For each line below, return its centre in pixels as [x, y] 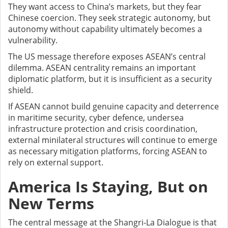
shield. [21, 90]
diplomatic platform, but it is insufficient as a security [110, 79]
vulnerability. [33, 40]
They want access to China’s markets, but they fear [105, 7]
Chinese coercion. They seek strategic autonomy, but [109, 18]
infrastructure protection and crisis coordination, [103, 129]
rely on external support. [56, 163]
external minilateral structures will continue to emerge [113, 140]
